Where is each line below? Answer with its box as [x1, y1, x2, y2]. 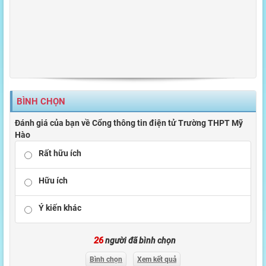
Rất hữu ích [39, 148, 81, 158]
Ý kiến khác [39, 202, 81, 213]
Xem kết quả [137, 255, 176, 264]
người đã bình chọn [103, 235, 176, 245]
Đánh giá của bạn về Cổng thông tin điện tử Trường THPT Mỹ [15, 118, 243, 128]
